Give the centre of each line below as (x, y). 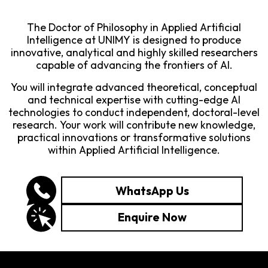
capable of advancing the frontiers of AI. (134, 65)
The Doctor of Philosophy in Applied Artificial (134, 27)
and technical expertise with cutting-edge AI (134, 99)
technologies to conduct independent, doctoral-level (134, 112)
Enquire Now (152, 217)
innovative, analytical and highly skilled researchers (134, 52)
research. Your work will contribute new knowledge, (134, 124)
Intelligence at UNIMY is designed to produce (134, 39)
